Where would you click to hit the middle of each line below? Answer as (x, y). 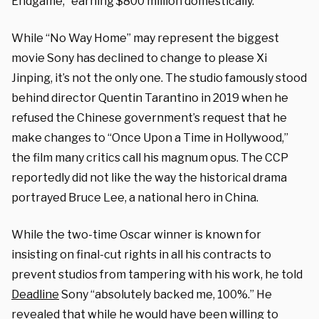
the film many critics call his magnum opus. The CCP (150, 157)
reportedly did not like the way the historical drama (149, 177)
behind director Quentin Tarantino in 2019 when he (150, 98)
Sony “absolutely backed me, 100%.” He (166, 294)
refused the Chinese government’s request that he (149, 117)
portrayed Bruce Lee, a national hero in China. (135, 197)
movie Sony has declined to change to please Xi (139, 58)
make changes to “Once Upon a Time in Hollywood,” (150, 137)
